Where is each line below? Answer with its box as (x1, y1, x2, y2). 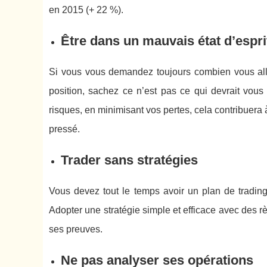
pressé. (49, 123, 80, 134)
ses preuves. (49, 223, 103, 234)
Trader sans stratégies (61, 152, 198, 167)
